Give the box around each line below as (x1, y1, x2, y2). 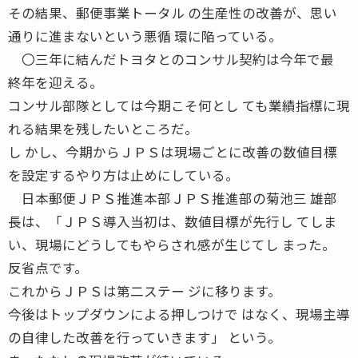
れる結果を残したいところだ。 (8, 118, 198, 138)
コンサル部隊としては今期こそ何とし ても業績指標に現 (8, 95, 350, 115)
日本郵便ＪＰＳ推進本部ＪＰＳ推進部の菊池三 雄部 (8, 188, 337, 208)
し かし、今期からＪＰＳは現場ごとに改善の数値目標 (8, 141, 337, 161)
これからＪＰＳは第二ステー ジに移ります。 (8, 280, 281, 300)
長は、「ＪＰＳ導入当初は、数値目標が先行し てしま (8, 211, 337, 231)
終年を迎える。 (8, 72, 103, 92)
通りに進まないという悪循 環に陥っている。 (8, 26, 282, 46)
